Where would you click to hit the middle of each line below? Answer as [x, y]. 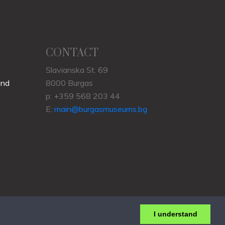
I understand [175, 214]
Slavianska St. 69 [77, 70]
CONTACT [72, 53]
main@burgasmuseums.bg [101, 109]
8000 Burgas [69, 83]
